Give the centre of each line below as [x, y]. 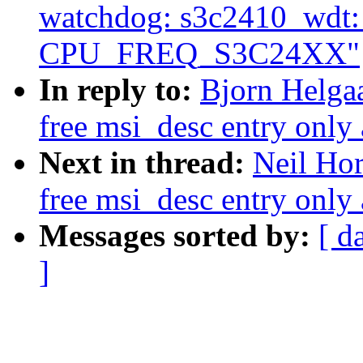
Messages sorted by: [179, 236]
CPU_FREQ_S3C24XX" [199, 53]
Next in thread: [146, 163]
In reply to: [120, 90]
